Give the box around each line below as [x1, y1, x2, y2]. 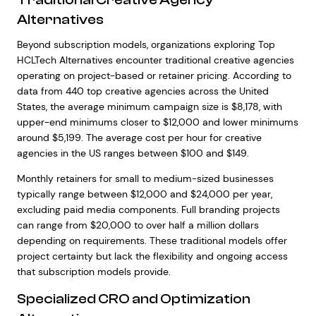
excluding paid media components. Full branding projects [16, 203, 280, 216]
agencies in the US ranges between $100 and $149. [16, 147, 249, 159]
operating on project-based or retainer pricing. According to [16, 69, 291, 82]
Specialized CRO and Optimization [16, 291, 250, 307]
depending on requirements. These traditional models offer [16, 234, 287, 247]
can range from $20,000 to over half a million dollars [16, 219, 259, 231]
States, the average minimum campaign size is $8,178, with [16, 100, 282, 113]
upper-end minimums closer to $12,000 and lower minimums [16, 116, 298, 128]
